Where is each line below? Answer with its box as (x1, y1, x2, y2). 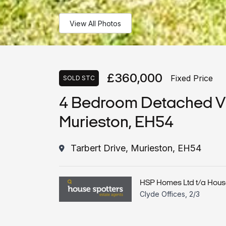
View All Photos (70, 19, 121, 28)
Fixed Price (171, 73, 213, 83)
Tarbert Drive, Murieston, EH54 (71, 143, 201, 153)
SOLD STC (63, 74, 95, 82)
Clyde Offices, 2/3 (140, 190, 200, 198)
